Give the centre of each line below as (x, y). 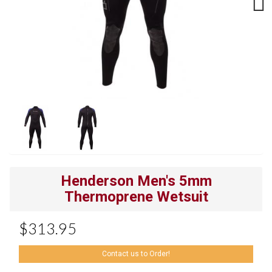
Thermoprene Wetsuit (136, 196)
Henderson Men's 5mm (136, 181)
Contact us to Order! (136, 253)
